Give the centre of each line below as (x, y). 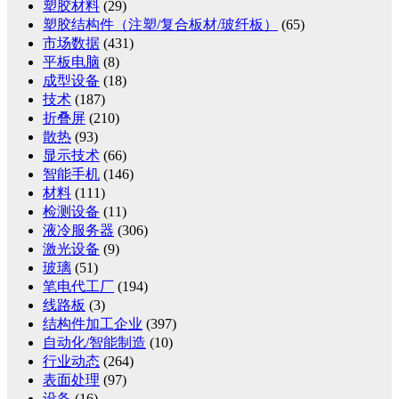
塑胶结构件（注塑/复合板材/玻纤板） (160, 24)
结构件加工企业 (93, 323)
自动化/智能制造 (94, 342)
